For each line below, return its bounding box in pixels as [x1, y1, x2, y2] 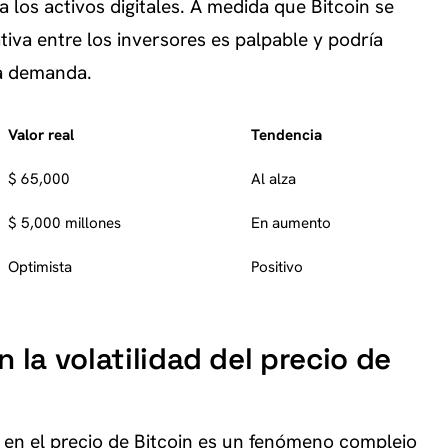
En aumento [251, 213, 331, 233]
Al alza [251, 169, 296, 189]
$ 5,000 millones [8, 213, 121, 233]
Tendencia [251, 125, 322, 145]
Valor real [8, 125, 74, 145]
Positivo [251, 257, 303, 277]
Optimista [8, 257, 72, 277]
